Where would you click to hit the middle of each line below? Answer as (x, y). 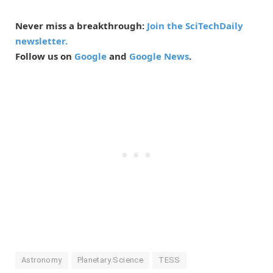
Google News (159, 56)
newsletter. (41, 41)
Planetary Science (110, 260)
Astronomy (42, 260)
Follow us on (45, 56)
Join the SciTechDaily (195, 26)
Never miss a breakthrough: (81, 26)
